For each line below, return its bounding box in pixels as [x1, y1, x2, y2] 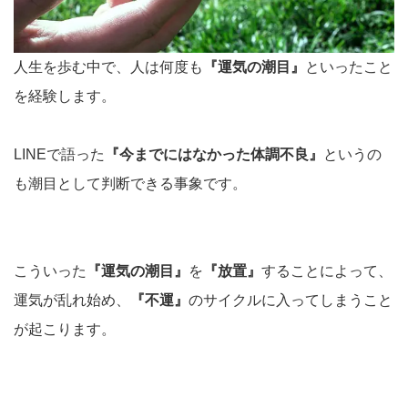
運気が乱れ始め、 [14, 291, 130, 308]
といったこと [305, 58, 393, 75]
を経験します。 [14, 87, 116, 104]
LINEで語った [14, 146, 105, 162]
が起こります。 [14, 321, 116, 337]
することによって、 [261, 262, 393, 279]
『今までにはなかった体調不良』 [105, 146, 323, 162]
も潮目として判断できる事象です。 [14, 175, 247, 191]
